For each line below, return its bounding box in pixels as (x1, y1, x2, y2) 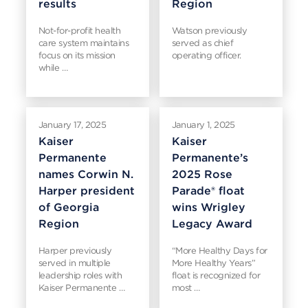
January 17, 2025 (38, 120, 107, 130)
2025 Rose (171, 168, 232, 181)
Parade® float (171, 184, 245, 197)
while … (38, 63, 67, 73)
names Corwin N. (38, 168, 133, 181)
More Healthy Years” (171, 258, 255, 268)
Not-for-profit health (38, 25, 120, 36)
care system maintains (38, 38, 129, 48)
